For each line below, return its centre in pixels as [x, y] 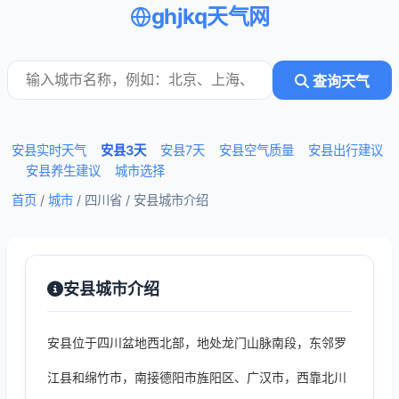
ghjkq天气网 [210, 16]
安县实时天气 [49, 150]
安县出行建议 [346, 150]
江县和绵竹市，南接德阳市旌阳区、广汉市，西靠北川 [197, 377]
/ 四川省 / [103, 200]
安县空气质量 [256, 150]
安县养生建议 [63, 171]
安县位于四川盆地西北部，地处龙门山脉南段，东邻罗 [197, 342]
